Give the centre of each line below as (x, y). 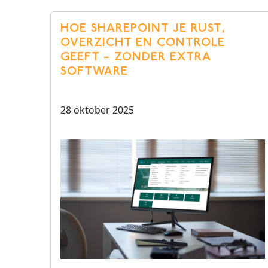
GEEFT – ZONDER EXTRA (135, 57)
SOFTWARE (94, 72)
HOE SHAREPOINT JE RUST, (143, 29)
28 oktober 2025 (97, 110)
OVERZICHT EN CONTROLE (143, 43)
